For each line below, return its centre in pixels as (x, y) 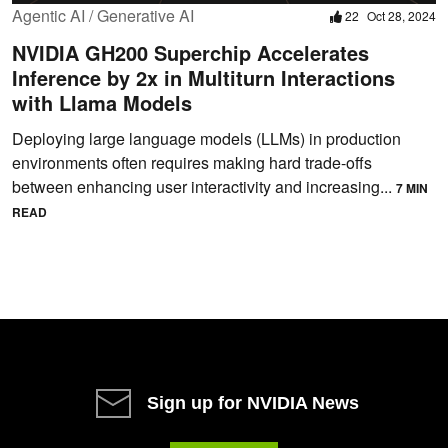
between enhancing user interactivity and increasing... (204, 186)
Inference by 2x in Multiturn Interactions (203, 77)
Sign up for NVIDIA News (253, 402)
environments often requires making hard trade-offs (192, 162)
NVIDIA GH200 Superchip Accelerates (190, 52)
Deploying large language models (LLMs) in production (206, 138)
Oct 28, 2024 (401, 15)
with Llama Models (102, 102)
